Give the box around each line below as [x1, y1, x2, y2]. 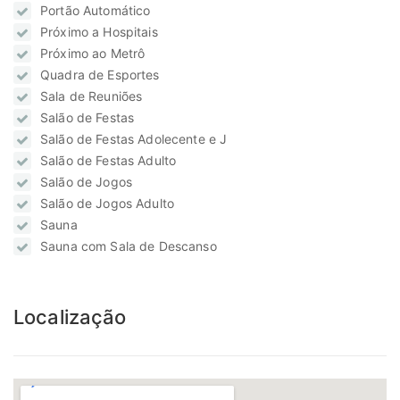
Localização [13, 305, 127, 329]
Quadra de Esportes [40, 67, 160, 83]
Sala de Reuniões [40, 88, 143, 104]
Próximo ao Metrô [40, 46, 146, 62]
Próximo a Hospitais [40, 24, 158, 40]
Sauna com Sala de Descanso [40, 238, 217, 254]
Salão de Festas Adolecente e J [40, 131, 228, 147]
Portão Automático [40, 3, 151, 19]
